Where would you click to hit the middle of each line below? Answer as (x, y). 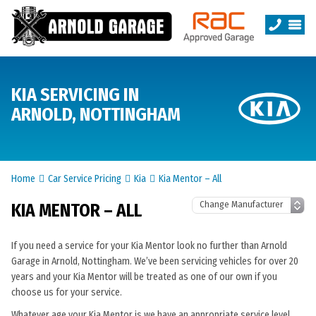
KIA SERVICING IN (75, 95)
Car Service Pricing (85, 179)
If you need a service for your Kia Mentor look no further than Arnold (149, 246)
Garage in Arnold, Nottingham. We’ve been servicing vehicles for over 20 (155, 261)
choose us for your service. (67, 292)
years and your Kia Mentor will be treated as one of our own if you (144, 277)
